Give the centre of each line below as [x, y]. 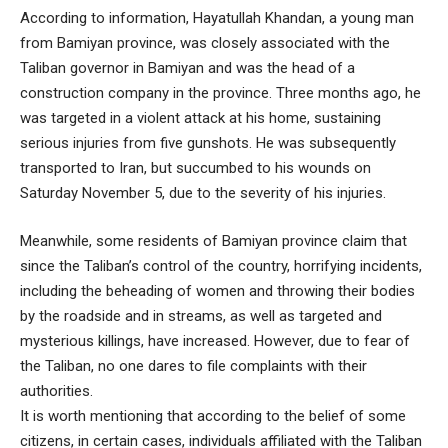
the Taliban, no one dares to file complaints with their [193, 365]
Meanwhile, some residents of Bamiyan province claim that [213, 240]
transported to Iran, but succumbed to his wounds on [195, 168]
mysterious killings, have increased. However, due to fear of [215, 340]
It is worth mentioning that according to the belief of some [213, 415]
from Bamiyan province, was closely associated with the [205, 43]
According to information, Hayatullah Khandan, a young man [217, 18]
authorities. [56, 390]
